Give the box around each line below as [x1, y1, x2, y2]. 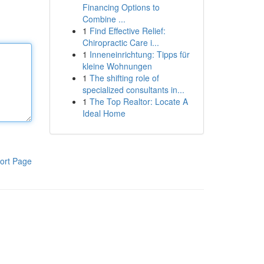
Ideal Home [82, 107, 126, 119]
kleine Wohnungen [82, 60, 152, 72]
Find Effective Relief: [89, 25, 166, 37]
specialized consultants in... [82, 84, 184, 95]
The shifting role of [89, 72, 159, 84]
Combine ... [82, 13, 126, 25]
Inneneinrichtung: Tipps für [89, 48, 190, 60]
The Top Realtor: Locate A [89, 95, 188, 107]
